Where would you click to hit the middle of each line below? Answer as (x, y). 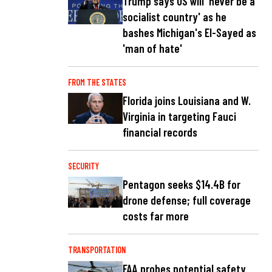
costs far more (156, 216)
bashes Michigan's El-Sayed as (189, 32)
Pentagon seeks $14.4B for (182, 185)
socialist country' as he (175, 17)
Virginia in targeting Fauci (179, 117)
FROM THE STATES (97, 82)
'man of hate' (152, 48)
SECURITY (83, 166)
